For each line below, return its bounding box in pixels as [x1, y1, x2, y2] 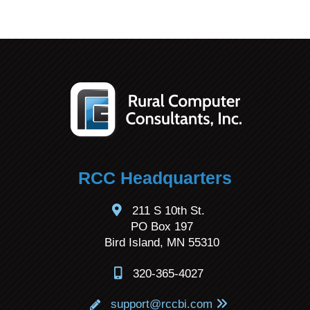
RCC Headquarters [78, 168, 232, 188]
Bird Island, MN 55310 [104, 236, 219, 250]
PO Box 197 [131, 220, 193, 234]
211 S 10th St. [129, 204, 205, 218]
